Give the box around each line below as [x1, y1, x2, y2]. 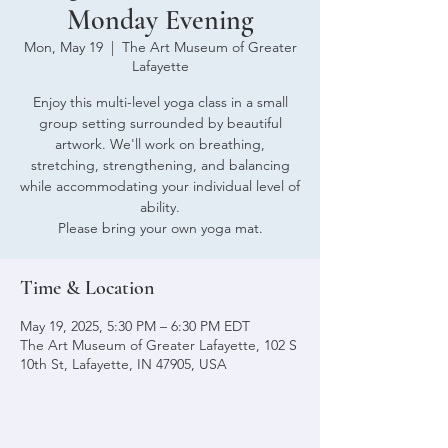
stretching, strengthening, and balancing [30, 156, 290, 174]
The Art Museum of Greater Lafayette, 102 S [20, 336, 297, 354]
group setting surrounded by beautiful [38, 114, 282, 132]
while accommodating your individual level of [20, 177, 300, 195]
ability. [140, 198, 180, 216]
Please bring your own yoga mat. [57, 219, 263, 237]
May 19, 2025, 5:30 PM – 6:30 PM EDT [20, 317, 250, 335]
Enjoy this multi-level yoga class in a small [32, 93, 288, 111]
